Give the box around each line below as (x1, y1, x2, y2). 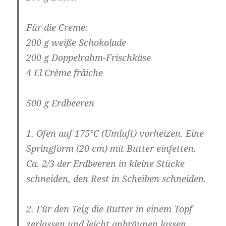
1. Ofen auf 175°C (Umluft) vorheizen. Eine (26, 127, 204, 140)
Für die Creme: (26, 21, 88, 34)
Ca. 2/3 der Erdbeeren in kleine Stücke (26, 157, 185, 170)
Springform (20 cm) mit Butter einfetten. (26, 142, 199, 155)
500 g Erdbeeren (26, 97, 95, 109)
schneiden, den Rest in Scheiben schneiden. (26, 173, 207, 185)
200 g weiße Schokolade (26, 36, 127, 49)
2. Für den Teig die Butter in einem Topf (26, 203, 193, 215)
